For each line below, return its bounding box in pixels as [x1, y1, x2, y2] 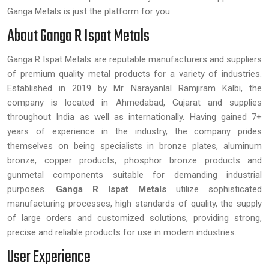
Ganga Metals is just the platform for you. [7, 5, 174, 17]
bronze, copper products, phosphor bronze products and [7, 154, 262, 166]
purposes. [7, 183, 56, 195]
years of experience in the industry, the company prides [7, 125, 262, 137]
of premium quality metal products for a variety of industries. [7, 68, 262, 79]
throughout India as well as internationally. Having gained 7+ [7, 111, 262, 122]
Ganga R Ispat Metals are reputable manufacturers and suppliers [7, 53, 262, 65]
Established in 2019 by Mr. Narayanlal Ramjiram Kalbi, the [7, 82, 262, 94]
